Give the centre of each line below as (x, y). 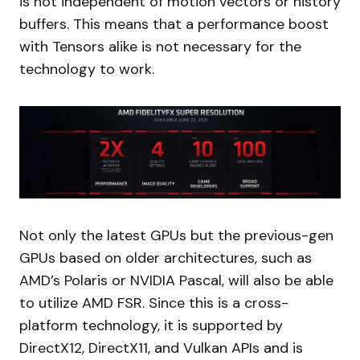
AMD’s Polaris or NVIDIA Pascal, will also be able (176, 280)
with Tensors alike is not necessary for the (160, 47)
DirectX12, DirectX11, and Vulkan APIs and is (161, 348)
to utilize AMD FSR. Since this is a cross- (154, 303)
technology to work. (87, 70)
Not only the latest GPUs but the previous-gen (176, 235)
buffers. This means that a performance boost (174, 25)
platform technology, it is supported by (151, 325)
